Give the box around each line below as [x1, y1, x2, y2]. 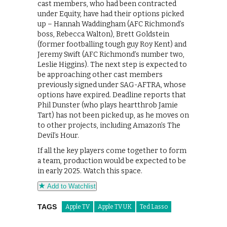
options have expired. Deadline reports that [37, 91, 186, 100]
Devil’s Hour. [37, 131, 79, 140]
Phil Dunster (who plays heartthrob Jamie [37, 101, 178, 110]
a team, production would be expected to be [37, 157, 186, 166]
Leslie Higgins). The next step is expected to [37, 60, 187, 69]
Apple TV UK [98, 203, 132, 211]
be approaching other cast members [37, 70, 163, 80]
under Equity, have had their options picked [37, 10, 184, 19]
